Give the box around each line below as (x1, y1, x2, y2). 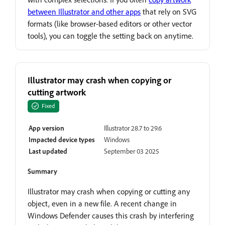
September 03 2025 (104, 146, 159, 155)
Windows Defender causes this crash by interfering (28, 210, 194, 220)
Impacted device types (29, 135, 95, 144)
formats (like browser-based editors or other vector (28, 18, 192, 29)
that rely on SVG (141, 6, 196, 17)
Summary (28, 166, 57, 175)
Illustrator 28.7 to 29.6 (104, 123, 162, 132)
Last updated (29, 146, 67, 155)
